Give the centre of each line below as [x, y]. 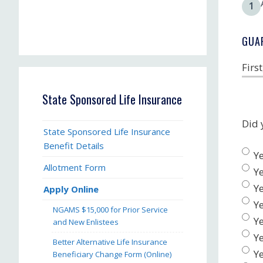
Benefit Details [74, 146]
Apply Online [71, 189]
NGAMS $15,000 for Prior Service [110, 210]
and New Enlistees [86, 222]
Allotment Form [75, 167]
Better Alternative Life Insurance [110, 242]
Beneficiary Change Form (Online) [112, 254]
